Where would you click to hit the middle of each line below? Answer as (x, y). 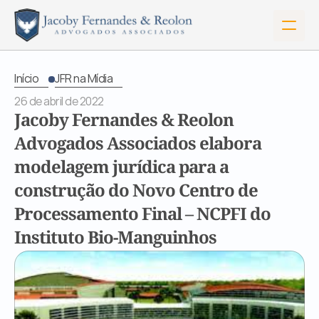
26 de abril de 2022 (59, 101)
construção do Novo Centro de (136, 192)
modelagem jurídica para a (121, 168)
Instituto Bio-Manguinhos (115, 239)
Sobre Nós (54, 296)
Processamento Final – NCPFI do (142, 215)
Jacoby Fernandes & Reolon (124, 121)
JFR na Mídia (84, 78)
